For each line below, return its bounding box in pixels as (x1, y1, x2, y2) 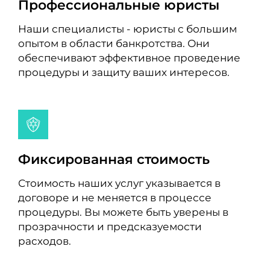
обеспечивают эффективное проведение (17, 51, 240, 64)
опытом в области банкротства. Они (17, 36, 210, 49)
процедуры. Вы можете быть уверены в (17, 206, 228, 219)
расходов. (17, 234, 71, 248)
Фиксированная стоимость (17, 151, 210, 168)
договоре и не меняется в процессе (17, 191, 212, 204)
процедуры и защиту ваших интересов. (17, 65, 230, 78)
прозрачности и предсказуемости (17, 220, 202, 233)
